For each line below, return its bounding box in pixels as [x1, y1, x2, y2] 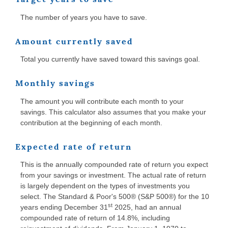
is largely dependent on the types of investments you [20, 182, 190, 190]
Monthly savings [15, 78, 95, 89]
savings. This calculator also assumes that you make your [20, 107, 206, 116]
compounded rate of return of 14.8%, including [20, 214, 170, 222]
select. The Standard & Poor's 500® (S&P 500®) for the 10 [20, 192, 209, 201]
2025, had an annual [112, 203, 181, 212]
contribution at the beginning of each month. [20, 118, 162, 127]
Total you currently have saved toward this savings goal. [20, 55, 200, 64]
